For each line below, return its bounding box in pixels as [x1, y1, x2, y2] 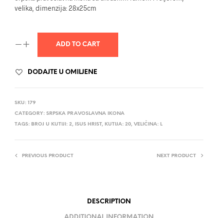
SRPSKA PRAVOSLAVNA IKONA [46, 111, 125, 117]
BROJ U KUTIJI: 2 [31, 122, 72, 127]
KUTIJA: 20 [105, 122, 131, 127]
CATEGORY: [15, 111, 46, 117]
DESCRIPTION [87, 198, 131, 205]
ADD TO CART [56, 41, 100, 48]
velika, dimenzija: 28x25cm [15, 4, 96, 13]
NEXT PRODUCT [157, 153, 196, 159]
